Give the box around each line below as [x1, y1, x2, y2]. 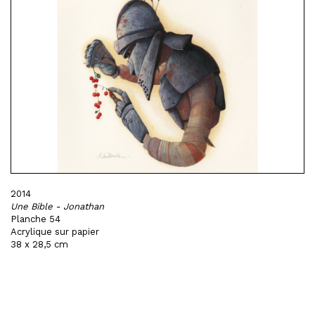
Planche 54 [11, 214, 60, 224]
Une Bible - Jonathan [11, 201, 104, 212]
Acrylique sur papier [11, 226, 99, 237]
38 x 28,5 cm [11, 239, 68, 250]
